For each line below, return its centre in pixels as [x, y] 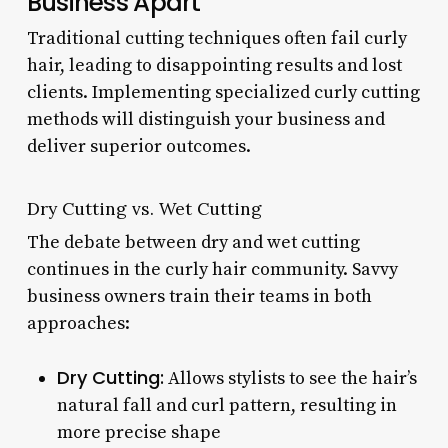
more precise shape [138, 432]
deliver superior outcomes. [138, 146]
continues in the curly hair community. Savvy [212, 269]
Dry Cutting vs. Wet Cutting [144, 208]
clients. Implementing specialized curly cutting [223, 92]
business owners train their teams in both [199, 296]
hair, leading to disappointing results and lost [214, 65]
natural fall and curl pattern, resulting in [226, 405]
